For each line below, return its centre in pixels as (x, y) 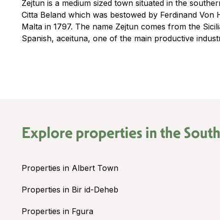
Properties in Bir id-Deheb (70, 189)
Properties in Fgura (57, 211)
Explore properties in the (103, 132)
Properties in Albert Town (70, 168)
